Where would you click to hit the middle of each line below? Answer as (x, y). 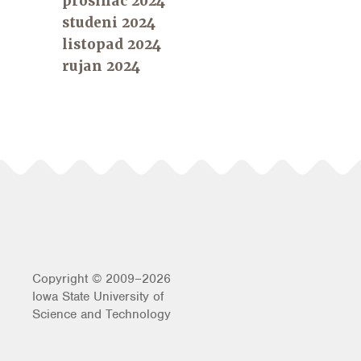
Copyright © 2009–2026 (102, 278)
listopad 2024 (112, 44)
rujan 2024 (102, 66)
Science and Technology (102, 314)
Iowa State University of (98, 296)
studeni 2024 (109, 22)
